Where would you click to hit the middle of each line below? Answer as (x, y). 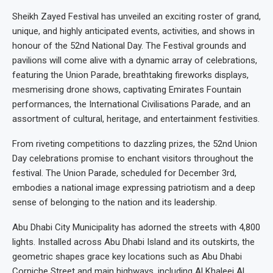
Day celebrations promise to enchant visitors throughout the (133, 158)
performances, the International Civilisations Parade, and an (131, 104)
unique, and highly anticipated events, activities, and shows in (133, 31)
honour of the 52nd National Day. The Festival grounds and (129, 45)
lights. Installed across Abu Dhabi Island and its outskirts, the (133, 242)
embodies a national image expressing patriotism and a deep (134, 187)
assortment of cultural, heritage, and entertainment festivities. (136, 119)
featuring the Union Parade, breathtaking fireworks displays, (130, 75)
